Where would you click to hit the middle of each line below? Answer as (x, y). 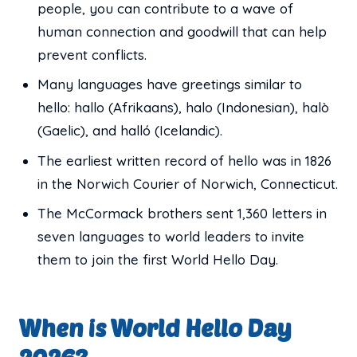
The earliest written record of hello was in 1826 (185, 160)
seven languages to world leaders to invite (171, 237)
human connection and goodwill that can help (182, 31)
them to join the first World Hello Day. (158, 260)
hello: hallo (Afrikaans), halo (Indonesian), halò (184, 108)
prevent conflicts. (92, 54)
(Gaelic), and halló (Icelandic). (130, 131)
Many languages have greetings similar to (170, 84)
